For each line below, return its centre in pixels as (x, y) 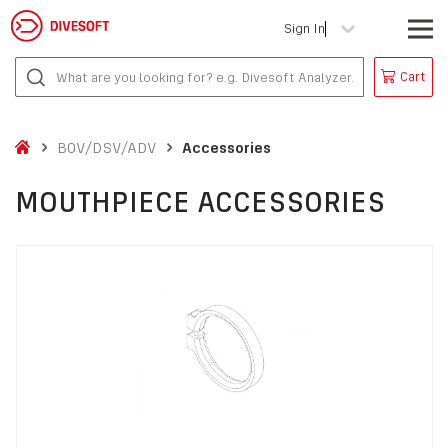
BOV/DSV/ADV (107, 147)
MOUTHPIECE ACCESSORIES (200, 202)
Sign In (304, 28)
